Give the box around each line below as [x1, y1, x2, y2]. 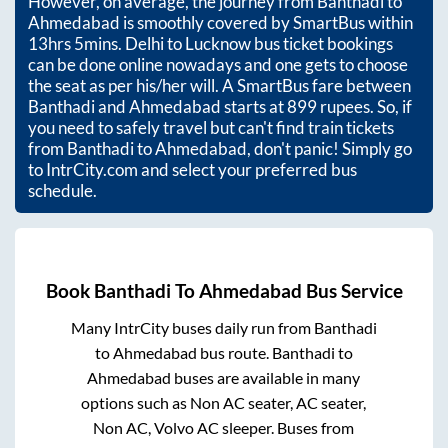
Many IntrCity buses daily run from [70, 318, 314, 338]
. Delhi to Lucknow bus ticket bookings [118, 32, 393, 54]
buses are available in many [171, 368, 361, 388]
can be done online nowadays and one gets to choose [28, 53, 408, 75]
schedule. [28, 179, 97, 201]
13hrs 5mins [28, 32, 118, 54]
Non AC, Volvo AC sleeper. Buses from [93, 418, 355, 438]
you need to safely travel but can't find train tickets [28, 116, 394, 138]
